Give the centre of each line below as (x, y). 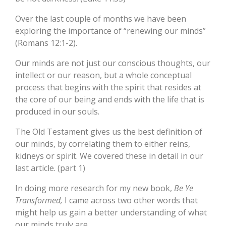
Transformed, (39, 201)
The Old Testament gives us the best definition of (109, 132)
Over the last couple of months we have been (101, 19)
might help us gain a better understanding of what (111, 213)
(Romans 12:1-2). (46, 43)
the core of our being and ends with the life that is (110, 100)
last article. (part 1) (50, 168)
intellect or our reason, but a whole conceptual (103, 75)
